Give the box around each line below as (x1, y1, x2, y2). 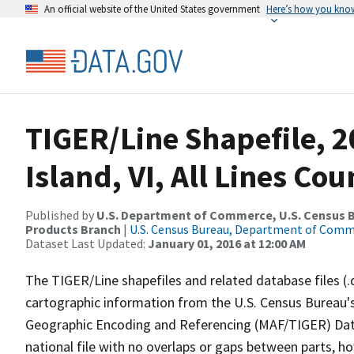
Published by (25, 207, 96, 223)
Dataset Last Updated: (25, 235, 148, 251)
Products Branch (25, 221, 121, 237)
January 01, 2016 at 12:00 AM (148, 235, 306, 251)
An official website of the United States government (44, 2, 260, 15)
